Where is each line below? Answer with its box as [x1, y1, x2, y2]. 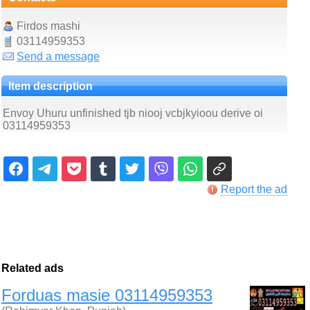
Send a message [17, 51, 100, 62]
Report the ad [220, 183, 287, 195]
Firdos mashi [17, 20, 80, 32]
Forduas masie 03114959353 [1, 286, 212, 304]
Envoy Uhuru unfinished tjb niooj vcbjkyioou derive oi [3, 107, 263, 119]
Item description [8, 80, 93, 92]
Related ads [1, 262, 64, 274]
